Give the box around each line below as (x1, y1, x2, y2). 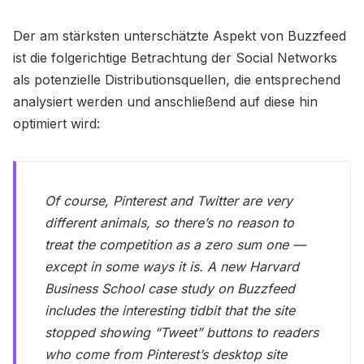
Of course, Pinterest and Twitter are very (45, 193, 293, 210)
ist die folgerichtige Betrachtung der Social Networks (13, 49, 337, 66)
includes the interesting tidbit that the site (45, 302, 296, 319)
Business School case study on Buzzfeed (45, 280, 296, 297)
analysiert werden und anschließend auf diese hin (13, 93, 318, 110)
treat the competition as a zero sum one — (45, 236, 306, 253)
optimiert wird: (13, 115, 100, 132)
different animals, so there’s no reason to (45, 214, 295, 232)
